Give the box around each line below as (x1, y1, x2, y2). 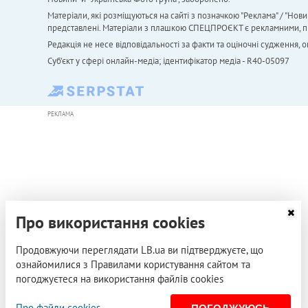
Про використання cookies (16, 212, 205, 233)
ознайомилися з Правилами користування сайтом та (16, 258, 250, 271)
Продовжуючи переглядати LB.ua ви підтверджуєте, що (16, 243, 263, 256)
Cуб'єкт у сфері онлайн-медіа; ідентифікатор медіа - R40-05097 (47, 54, 289, 67)
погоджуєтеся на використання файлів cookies (16, 272, 223, 285)
